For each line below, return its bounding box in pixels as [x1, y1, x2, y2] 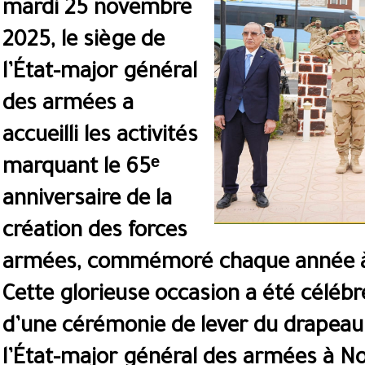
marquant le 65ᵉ [2, 157, 160, 182]
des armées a [2, 94, 134, 118]
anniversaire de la [2, 189, 172, 213]
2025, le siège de [2, 30, 165, 55]
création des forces [2, 221, 187, 245]
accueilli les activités [2, 125, 198, 150]
